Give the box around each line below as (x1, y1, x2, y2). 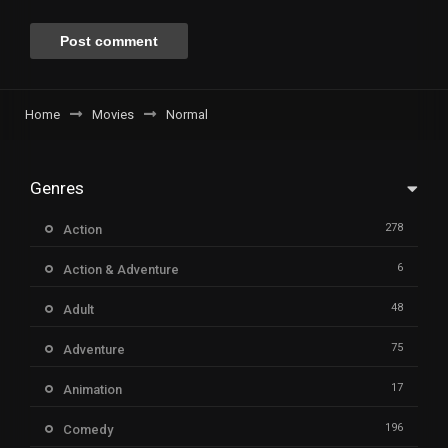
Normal (166, 106, 208, 122)
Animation (63, 381, 122, 397)
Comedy (63, 421, 113, 437)
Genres (30, 177, 84, 198)
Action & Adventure (63, 261, 179, 277)
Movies (92, 106, 134, 122)
